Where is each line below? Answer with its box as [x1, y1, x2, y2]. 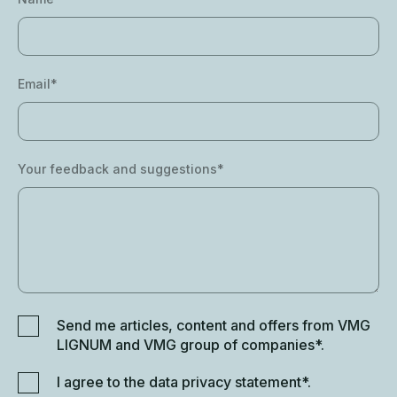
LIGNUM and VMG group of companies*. [57, 336, 324, 354]
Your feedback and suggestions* [18, 161, 224, 177]
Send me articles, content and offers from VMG [57, 316, 370, 335]
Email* [18, 76, 58, 92]
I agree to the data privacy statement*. [57, 373, 311, 392]
